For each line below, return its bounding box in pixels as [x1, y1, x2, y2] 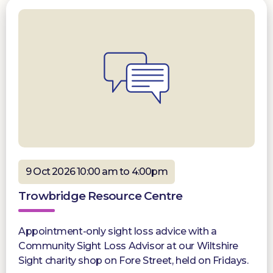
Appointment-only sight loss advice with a [18, 225, 217, 238]
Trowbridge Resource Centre [18, 189, 183, 204]
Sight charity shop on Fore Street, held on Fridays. [18, 255, 249, 267]
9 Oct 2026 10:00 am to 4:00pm [26, 166, 168, 178]
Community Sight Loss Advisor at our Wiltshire [18, 240, 239, 252]
